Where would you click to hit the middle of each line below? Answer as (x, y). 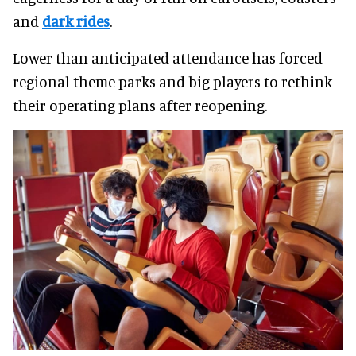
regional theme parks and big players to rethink (172, 81)
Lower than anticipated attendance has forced (168, 57)
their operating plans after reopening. (140, 105)
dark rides (76, 21)
